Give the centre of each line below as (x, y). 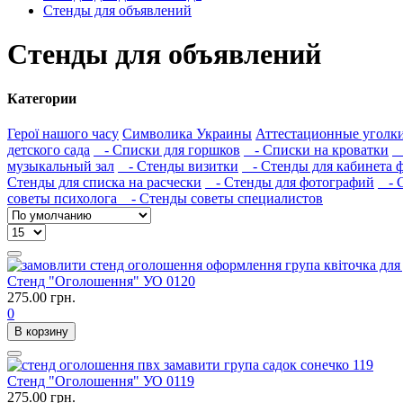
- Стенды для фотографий (290, 183)
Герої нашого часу (63, 134)
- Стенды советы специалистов (222, 199)
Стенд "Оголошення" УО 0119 (101, 381)
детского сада (49, 150)
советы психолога (64, 199)
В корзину (41, 332)
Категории (42, 98)
